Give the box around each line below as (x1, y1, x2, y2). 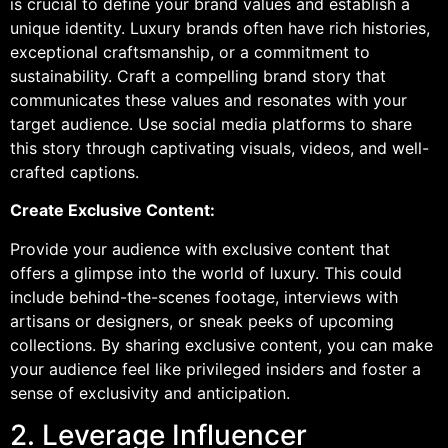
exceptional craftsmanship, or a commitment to (10, 41, 370, 62)
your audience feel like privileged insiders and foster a (10, 358, 421, 379)
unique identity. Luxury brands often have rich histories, (10, 17, 430, 38)
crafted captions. (10, 161, 139, 182)
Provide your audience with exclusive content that (10, 238, 390, 259)
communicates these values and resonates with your (10, 89, 407, 110)
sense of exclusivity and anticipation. (10, 382, 290, 403)
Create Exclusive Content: (10, 200, 215, 221)
